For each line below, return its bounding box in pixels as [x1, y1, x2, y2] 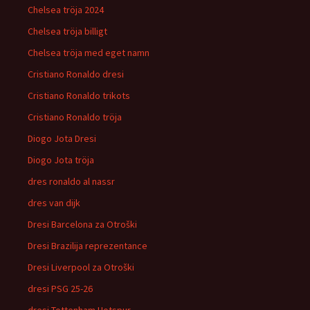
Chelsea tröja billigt [28, 25, 107, 37]
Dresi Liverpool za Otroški [28, 261, 134, 273]
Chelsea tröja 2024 [28, 3, 104, 16]
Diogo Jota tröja [28, 154, 94, 166]
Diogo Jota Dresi [28, 132, 96, 145]
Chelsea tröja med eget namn [28, 46, 149, 59]
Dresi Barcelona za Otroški [28, 218, 137, 230]
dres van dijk [28, 197, 80, 209]
